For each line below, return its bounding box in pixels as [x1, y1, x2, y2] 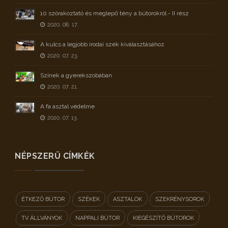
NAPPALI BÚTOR [75, 215, 120, 221]
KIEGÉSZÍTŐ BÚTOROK [133, 215, 194, 221]
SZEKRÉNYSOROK [155, 196, 204, 203]
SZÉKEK [78, 196, 100, 203]
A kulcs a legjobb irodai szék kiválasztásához [40, 41, 164, 48]
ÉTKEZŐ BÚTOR [21, 196, 65, 203]
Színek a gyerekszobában [40, 72, 112, 79]
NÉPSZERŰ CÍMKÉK [15, 151, 95, 161]
